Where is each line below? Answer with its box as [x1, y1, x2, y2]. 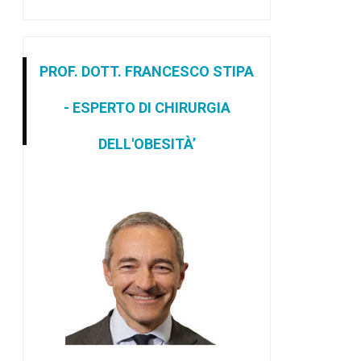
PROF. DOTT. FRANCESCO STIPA [39, 62, 254, 80]
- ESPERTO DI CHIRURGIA [63, 98, 230, 116]
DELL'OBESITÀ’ [98, 135, 196, 152]
